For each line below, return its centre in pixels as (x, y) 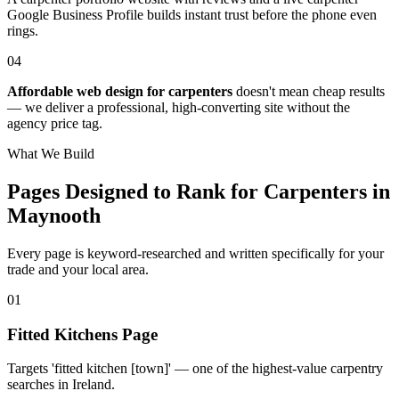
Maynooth (54, 215)
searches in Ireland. (61, 385)
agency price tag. (55, 123)
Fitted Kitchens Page (82, 334)
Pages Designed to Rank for (133, 191)
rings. (23, 30)
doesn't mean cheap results (309, 91)
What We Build (51, 153)
